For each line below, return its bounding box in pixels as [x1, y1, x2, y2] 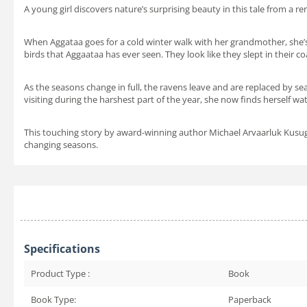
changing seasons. [24, 138, 98, 151]
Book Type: [31, 293, 76, 306]
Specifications [24, 241, 100, 256]
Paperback [228, 293, 271, 306]
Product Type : [31, 267, 90, 280]
